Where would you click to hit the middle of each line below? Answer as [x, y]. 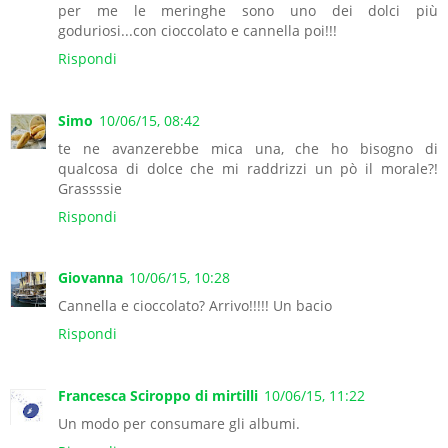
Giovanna [90, 278]
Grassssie [90, 188]
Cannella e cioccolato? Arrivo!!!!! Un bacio [195, 306]
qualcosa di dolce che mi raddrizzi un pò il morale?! [248, 168]
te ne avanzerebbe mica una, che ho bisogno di [248, 148]
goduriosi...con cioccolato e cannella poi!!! [197, 30]
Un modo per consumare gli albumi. [179, 424]
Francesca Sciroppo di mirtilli [158, 396]
